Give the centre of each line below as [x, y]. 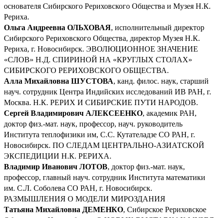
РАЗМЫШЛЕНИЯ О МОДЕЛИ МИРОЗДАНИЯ [86, 199]
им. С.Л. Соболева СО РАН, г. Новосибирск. [78, 188]
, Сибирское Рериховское [165, 209]
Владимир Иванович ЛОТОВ [56, 166]
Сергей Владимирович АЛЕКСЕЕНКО [73, 113]
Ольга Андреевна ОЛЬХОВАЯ [57, 27]
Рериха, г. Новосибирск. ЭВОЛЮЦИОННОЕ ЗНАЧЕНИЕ [101, 49]
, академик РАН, [170, 113]
